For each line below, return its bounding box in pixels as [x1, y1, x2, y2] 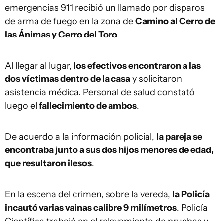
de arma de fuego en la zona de [5, 16, 135, 27]
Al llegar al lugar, [5, 60, 74, 72]
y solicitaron [130, 74, 182, 85]
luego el [5, 100, 39, 111]
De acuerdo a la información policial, [5, 131, 156, 143]
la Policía [172, 189, 210, 200]
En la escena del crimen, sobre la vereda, [5, 189, 172, 200]
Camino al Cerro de [135, 16, 215, 27]
